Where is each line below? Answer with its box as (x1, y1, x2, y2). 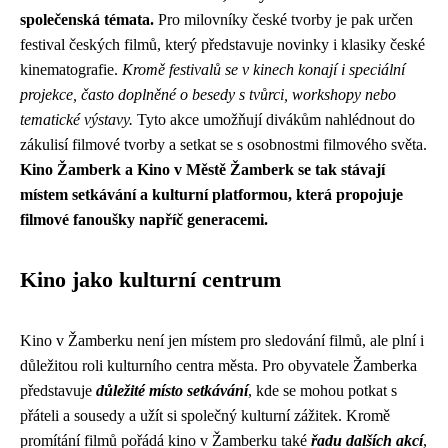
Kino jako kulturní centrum (20, 267, 281, 292)
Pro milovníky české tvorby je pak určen (154, 10, 413, 28)
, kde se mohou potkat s (248, 381, 397, 399)
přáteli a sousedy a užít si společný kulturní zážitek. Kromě (20, 406, 390, 424)
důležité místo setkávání (96, 381, 248, 399)
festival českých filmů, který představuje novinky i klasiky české (20, 35, 425, 53)
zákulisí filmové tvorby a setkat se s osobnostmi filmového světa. (20, 135, 427, 153)
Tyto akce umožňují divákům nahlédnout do (133, 110, 415, 128)
